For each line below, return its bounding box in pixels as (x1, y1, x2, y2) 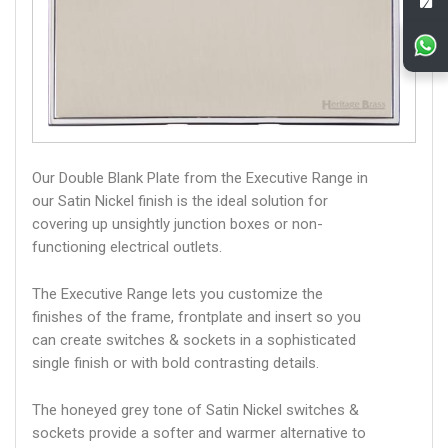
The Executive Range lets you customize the (32, 285, 323, 304)
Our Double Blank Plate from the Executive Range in (32, 169, 368, 188)
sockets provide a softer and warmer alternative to (32, 424, 366, 443)
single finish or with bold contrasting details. (32, 354, 319, 373)
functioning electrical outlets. (32, 238, 222, 257)
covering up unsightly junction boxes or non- (32, 215, 323, 234)
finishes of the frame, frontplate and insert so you (32, 308, 361, 327)
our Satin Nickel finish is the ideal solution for (32, 192, 328, 211)
